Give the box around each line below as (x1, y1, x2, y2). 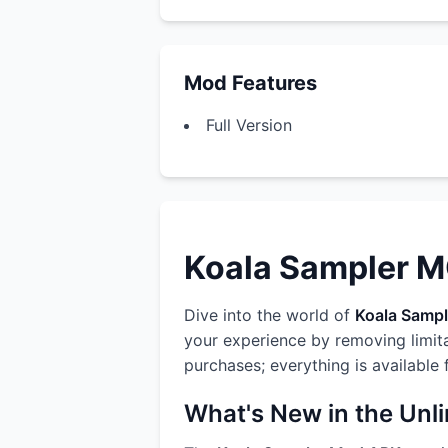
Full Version (206, 115, 292, 135)
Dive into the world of (184, 305, 355, 325)
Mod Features (184, 71, 317, 95)
